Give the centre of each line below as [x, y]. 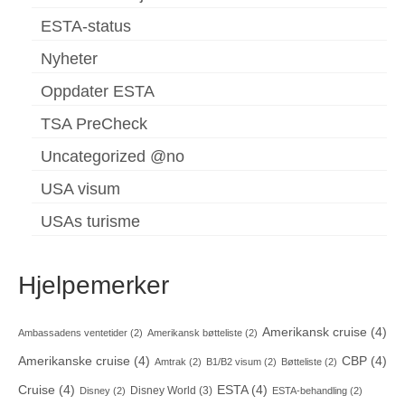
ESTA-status [86, 27]
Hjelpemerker [94, 286]
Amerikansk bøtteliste [195, 333]
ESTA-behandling [310, 391]
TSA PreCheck [94, 124]
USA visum [80, 189]
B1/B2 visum [234, 362]
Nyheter [69, 59]
